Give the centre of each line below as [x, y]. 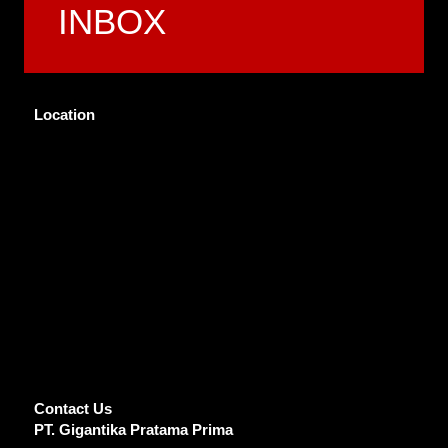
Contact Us [73, 409]
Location [64, 115]
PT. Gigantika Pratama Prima [133, 430]
